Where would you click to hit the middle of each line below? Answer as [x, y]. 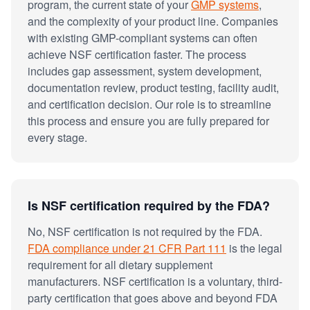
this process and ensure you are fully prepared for [148, 120]
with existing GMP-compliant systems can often [143, 37]
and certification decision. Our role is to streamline [149, 104]
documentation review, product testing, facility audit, [153, 87]
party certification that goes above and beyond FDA [153, 298]
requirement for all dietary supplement [120, 264]
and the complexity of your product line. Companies [153, 21]
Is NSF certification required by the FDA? [149, 205]
